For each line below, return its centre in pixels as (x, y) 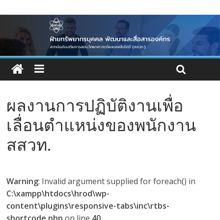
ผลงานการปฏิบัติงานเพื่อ (95, 105)
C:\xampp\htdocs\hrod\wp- (58, 194)
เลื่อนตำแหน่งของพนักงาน (101, 125)
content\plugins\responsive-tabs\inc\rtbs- (88, 206)
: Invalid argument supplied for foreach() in (117, 181)
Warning (23, 181)
